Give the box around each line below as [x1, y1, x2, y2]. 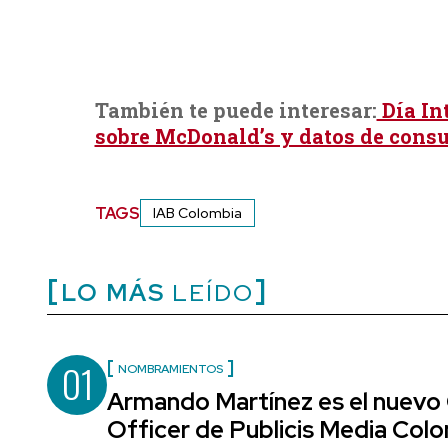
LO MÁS [61, 277, 165, 309]
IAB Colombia [152, 204, 242, 223]
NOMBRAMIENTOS [118, 361, 223, 378]
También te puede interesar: [94, 97, 377, 124]
